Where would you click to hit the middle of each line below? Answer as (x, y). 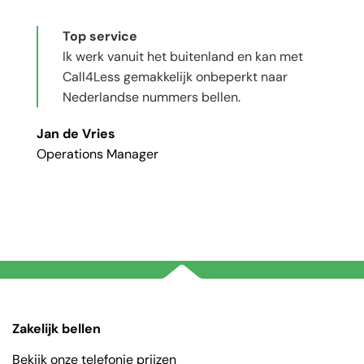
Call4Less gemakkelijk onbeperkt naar (175, 76)
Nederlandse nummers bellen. (152, 97)
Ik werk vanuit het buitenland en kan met (183, 56)
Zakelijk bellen (56, 329)
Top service (100, 36)
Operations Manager (97, 154)
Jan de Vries (76, 134)
